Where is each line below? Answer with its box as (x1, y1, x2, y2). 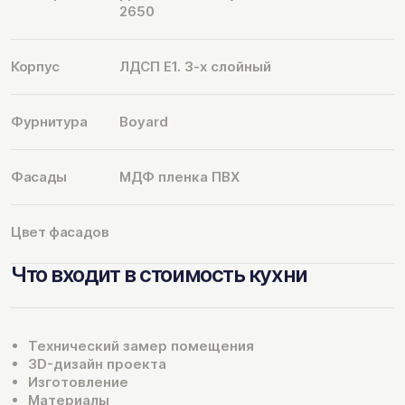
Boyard (119, 112, 168, 130)
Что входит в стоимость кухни (11, 260, 307, 287)
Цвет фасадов (11, 222, 109, 240)
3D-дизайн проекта (28, 354, 166, 372)
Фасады (11, 167, 67, 185)
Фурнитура (11, 112, 88, 130)
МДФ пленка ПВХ (119, 167, 240, 185)
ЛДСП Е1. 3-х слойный (119, 57, 271, 75)
